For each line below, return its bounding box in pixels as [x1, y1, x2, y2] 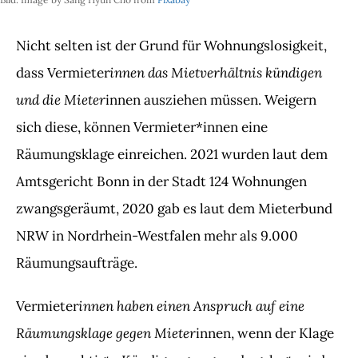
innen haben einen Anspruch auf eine [78, 296, 304, 315]
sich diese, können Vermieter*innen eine [16, 118, 268, 136]
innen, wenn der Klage [196, 324, 334, 342]
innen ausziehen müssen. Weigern [105, 91, 316, 109]
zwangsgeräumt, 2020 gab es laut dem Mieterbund [16, 200, 332, 217]
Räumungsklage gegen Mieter [16, 324, 196, 342]
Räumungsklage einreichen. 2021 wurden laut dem [16, 145, 328, 163]
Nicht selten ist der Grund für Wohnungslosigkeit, [16, 37, 327, 54]
